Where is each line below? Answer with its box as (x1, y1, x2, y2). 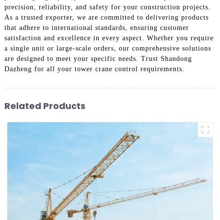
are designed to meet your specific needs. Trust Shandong (4, 55, 192, 62)
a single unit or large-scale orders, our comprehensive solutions (4, 44, 211, 52)
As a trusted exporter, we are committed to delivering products (4, 13, 209, 21)
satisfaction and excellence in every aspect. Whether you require (4, 34, 214, 42)
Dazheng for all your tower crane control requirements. (4, 65, 185, 73)
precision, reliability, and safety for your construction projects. (4, 3, 211, 11)
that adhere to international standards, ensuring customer (4, 24, 189, 31)
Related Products (4, 99, 85, 112)
